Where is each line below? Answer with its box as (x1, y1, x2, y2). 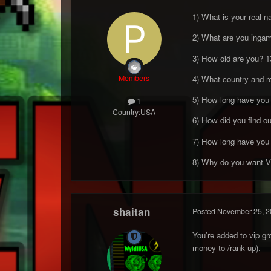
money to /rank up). (192, 241, 261, 253)
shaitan (113, 204, 151, 219)
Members (119, 72, 150, 83)
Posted (192, 205, 217, 217)
